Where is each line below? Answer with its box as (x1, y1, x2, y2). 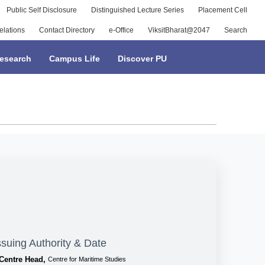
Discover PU (118, 53, 167, 63)
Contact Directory (38, 26, 95, 34)
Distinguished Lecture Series (91, 6, 184, 14)
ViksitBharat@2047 (147, 26, 210, 34)
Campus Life (49, 53, 100, 63)
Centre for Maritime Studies (48, 256, 126, 263)
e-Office (108, 26, 134, 34)
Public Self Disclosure (6, 6, 77, 14)
